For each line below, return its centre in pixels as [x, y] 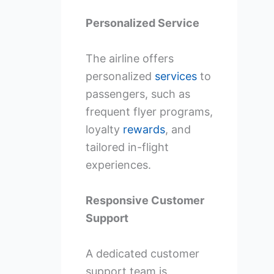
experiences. [118, 165]
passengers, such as [138, 94]
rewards [144, 130]
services [176, 76]
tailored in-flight [127, 147]
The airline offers [129, 59]
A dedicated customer [142, 253]
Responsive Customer [145, 201]
